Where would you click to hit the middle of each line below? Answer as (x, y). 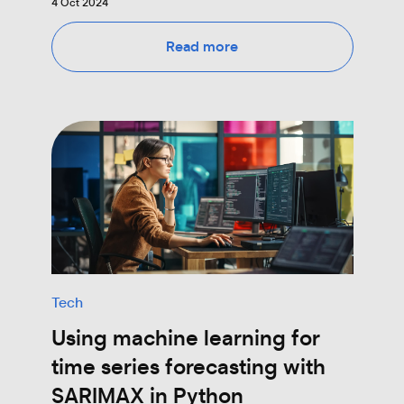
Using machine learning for (185, 339)
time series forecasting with (188, 367)
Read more (202, 46)
